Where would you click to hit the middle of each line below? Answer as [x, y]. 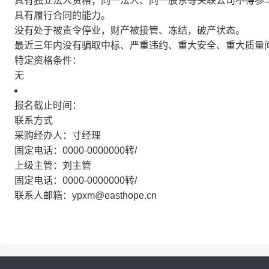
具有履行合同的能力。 [62, 15]
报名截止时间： [48, 105]
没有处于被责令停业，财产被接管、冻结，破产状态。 [130, 30]
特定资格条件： [48, 60]
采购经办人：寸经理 [58, 135]
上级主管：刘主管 [53, 165]
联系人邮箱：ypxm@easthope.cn [86, 195]
